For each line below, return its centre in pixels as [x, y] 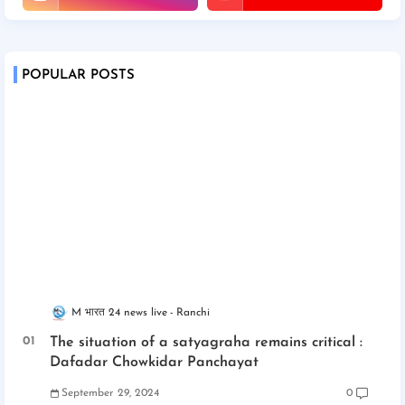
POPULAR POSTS [78, 75]
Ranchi [193, 312]
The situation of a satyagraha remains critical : [206, 343]
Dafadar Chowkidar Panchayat [154, 363]
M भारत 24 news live [119, 312]
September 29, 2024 [110, 394]
